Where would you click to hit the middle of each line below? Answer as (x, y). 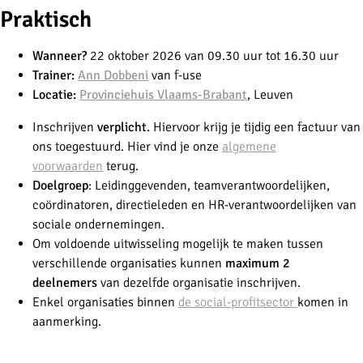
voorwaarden (68, 166)
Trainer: (55, 75)
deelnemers (65, 282)
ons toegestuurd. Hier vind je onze (127, 146)
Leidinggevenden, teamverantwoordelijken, (212, 185)
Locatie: (56, 94)
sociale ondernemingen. (98, 224)
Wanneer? (60, 56)
